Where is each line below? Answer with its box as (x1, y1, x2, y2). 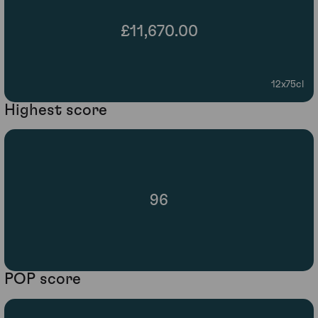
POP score (4, 271, 81, 287)
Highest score (4, 102, 107, 118)
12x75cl (271, 79, 304, 89)
